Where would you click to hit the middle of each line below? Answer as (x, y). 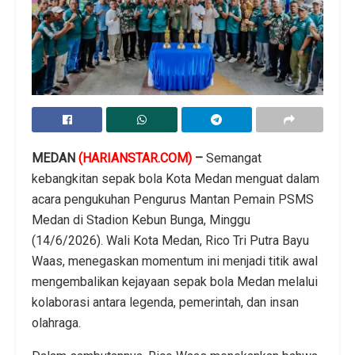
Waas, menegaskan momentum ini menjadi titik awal (175, 261)
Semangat (232, 158)
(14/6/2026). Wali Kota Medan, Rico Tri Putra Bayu (170, 241)
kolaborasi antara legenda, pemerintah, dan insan (165, 303)
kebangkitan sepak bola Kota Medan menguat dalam (176, 179)
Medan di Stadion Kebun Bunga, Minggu (141, 220)
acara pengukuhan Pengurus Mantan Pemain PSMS (173, 200)
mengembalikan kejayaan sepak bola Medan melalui (175, 282)
